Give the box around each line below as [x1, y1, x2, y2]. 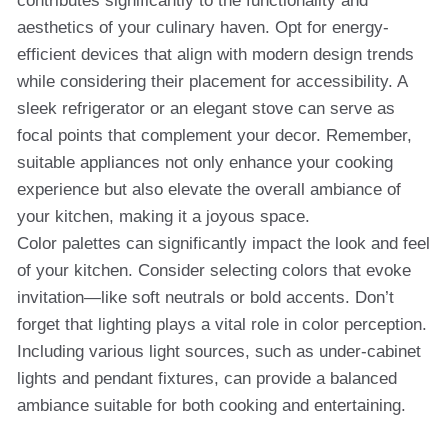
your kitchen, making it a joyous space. [17, 207, 310, 226]
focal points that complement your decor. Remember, [17, 126, 412, 145]
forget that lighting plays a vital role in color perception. [17, 315, 427, 334]
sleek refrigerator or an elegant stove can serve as [17, 99, 395, 118]
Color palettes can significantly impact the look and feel [17, 234, 430, 253]
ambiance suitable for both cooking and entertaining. [17, 396, 406, 415]
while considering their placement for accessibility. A [17, 72, 407, 91]
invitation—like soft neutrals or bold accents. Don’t [17, 288, 394, 307]
